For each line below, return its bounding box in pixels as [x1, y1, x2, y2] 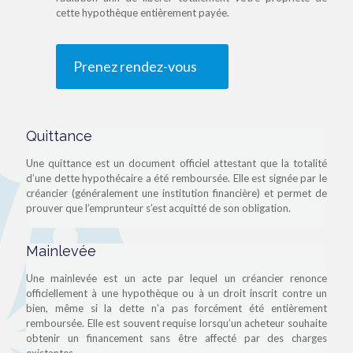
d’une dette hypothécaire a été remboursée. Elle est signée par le [26, 171, 327, 184]
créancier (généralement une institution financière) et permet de [26, 186, 327, 199]
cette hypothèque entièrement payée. [56, 6, 230, 19]
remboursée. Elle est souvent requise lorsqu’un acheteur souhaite [26, 316, 327, 329]
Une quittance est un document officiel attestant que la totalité [26, 156, 327, 169]
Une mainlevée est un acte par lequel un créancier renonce [26, 271, 327, 284]
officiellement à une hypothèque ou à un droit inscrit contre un [26, 286, 327, 299]
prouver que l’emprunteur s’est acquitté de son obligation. [26, 201, 291, 214]
